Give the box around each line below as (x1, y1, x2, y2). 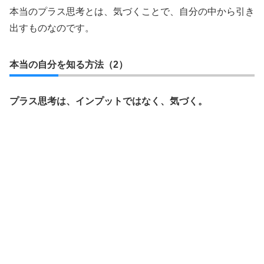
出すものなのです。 (9, 23, 94, 33)
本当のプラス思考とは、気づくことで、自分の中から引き (9, 6, 255, 16)
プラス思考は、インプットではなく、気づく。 (9, 96, 207, 106)
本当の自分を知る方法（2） (9, 60, 128, 70)
